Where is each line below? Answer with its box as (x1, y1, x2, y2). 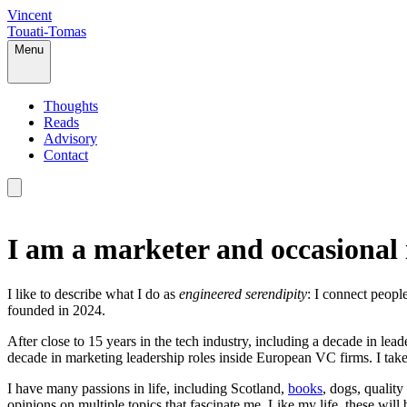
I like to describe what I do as (7, 285, 179, 302)
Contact (44, 147, 88, 163)
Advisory (44, 131, 97, 146)
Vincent (7, 7, 52, 23)
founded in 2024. (7, 302, 105, 318)
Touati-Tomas (7, 24, 86, 39)
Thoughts (44, 98, 98, 114)
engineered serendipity (179, 285, 307, 302)
